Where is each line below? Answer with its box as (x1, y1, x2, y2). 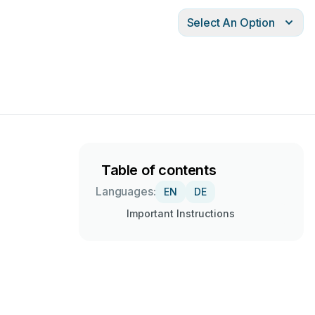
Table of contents (101, 162, 217, 179)
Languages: (96, 184, 156, 198)
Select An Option (186, 15, 275, 30)
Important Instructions (127, 207, 235, 219)
